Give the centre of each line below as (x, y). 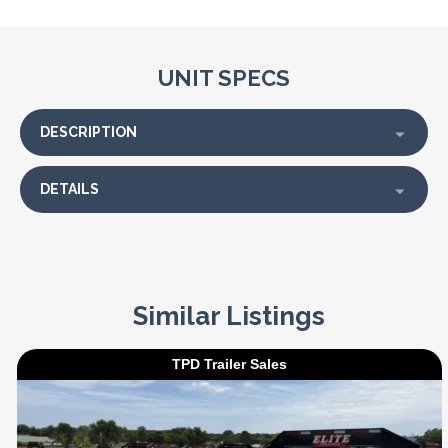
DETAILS (69, 189)
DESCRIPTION (88, 132)
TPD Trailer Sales (229, 364)
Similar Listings (229, 316)
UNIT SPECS (224, 78)
